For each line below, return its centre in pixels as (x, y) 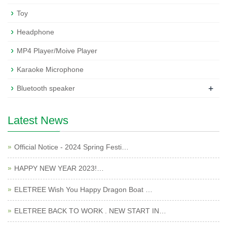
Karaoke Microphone (50, 69)
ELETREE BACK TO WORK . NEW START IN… (90, 211)
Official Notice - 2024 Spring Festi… (71, 147)
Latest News (38, 120)
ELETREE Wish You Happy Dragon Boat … (83, 190)
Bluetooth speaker (46, 88)
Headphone (35, 32)
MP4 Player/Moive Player (57, 51)
